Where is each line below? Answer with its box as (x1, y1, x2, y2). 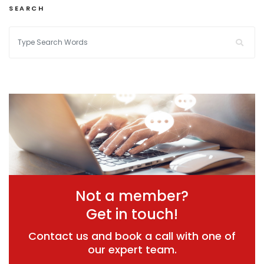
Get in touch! (86, 204, 178, 225)
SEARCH (9, 4, 45, 13)
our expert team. (87, 242, 177, 258)
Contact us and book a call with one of (28, 229, 236, 244)
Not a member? (75, 186, 189, 206)
